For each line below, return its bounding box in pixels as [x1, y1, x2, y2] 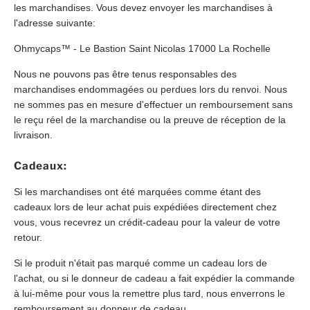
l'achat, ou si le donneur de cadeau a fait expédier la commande [14, 272, 295, 284]
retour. [14, 231, 42, 243]
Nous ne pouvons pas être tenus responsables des [14, 69, 237, 80]
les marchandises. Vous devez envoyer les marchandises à [14, 2, 273, 14]
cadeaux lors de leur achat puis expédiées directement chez [14, 201, 277, 212]
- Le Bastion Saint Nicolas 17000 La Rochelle [71, 43, 271, 55]
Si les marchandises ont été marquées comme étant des [14, 185, 261, 197]
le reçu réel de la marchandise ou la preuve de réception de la [14, 114, 286, 126]
